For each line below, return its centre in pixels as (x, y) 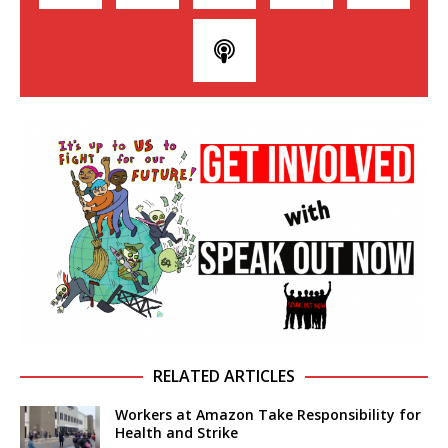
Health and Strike (176, 433)
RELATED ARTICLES (224, 376)
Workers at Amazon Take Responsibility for (268, 415)
